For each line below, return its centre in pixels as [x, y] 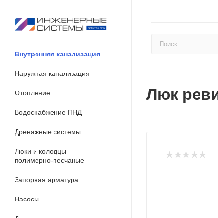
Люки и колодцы [40, 151]
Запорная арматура [46, 180]
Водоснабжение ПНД [48, 112]
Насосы [27, 199]
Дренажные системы [48, 132]
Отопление [32, 93]
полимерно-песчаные [49, 160]
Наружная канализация [52, 73]
